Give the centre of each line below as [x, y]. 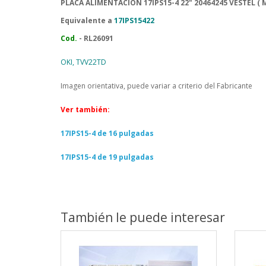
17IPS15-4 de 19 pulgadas [107, 157]
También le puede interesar [143, 217]
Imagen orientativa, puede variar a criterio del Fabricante [156, 86]
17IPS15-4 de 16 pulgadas [107, 133]
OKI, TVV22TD [83, 62]
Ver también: [87, 110]
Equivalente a [87, 20]
